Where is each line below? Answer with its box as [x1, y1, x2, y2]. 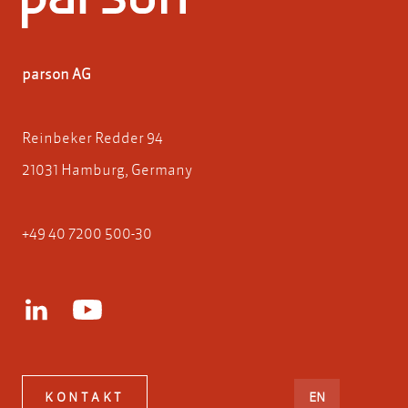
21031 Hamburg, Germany [22, 158, 192, 178]
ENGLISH [323, 388, 376, 405]
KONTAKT [45, 389, 125, 406]
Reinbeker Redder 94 [22, 127, 163, 147]
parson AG [22, 63, 91, 83]
